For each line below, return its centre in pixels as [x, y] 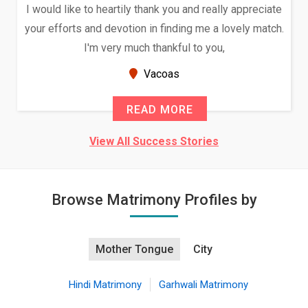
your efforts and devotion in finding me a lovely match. [140, 29]
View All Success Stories [154, 141]
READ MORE [145, 110]
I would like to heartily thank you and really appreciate [139, 9]
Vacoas [145, 74]
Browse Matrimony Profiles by [154, 200]
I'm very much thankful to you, [140, 48]
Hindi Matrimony [105, 285]
